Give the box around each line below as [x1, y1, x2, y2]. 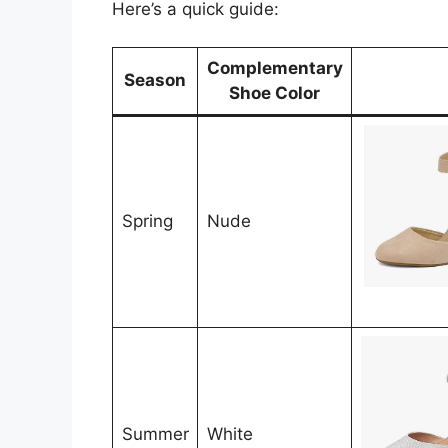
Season [124, 70, 186, 91]
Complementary [206, 58, 343, 79]
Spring [121, 211, 173, 232]
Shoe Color [229, 83, 320, 104]
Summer [121, 424, 189, 445]
